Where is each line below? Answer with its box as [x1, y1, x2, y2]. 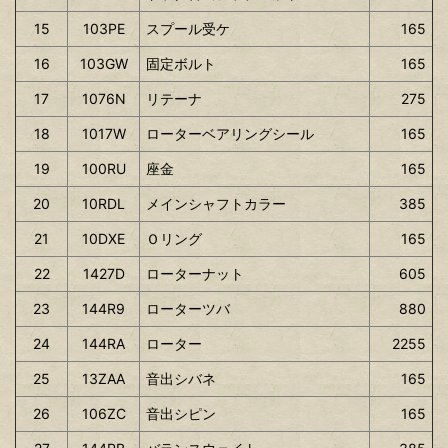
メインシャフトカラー [146, 194, 286, 212]
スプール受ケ [146, 19, 230, 37]
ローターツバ [146, 299, 230, 317]
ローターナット [146, 264, 244, 282]
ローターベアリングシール [146, 124, 314, 142]
